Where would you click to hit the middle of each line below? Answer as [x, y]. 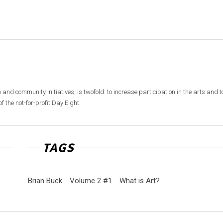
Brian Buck [45, 180]
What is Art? [139, 180]
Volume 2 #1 [91, 180]
